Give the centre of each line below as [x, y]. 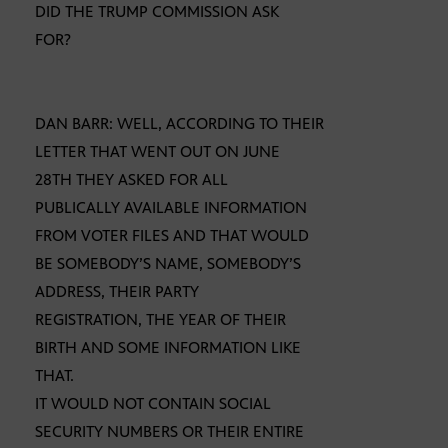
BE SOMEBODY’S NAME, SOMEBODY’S [168, 264]
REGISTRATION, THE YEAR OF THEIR [160, 320]
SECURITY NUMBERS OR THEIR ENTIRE [169, 432]
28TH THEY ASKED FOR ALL [131, 180]
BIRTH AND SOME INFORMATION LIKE [168, 348]
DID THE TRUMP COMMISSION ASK [157, 12]
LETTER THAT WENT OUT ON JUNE [157, 152]
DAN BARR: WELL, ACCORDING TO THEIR [179, 124]
